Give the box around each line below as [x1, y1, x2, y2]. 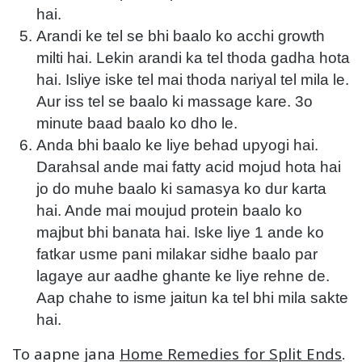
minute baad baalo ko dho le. [36, 114, 238, 132]
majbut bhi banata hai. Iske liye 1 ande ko [36, 223, 324, 241]
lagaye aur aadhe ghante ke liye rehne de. [36, 267, 330, 284]
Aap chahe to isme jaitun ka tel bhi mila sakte [36, 288, 348, 306]
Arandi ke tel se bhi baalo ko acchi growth [36, 27, 325, 44]
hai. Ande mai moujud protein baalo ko [36, 201, 302, 219]
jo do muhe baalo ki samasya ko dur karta [36, 179, 326, 197]
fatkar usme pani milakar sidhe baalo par [36, 245, 318, 263]
